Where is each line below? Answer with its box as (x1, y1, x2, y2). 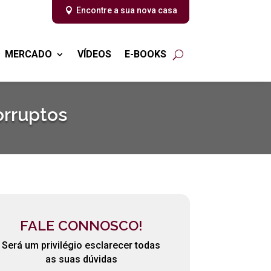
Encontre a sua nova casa (76, 5, 177, 15)
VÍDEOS (77, 48, 111, 60)
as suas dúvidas (45, 253, 117, 265)
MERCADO (4, 48, 52, 60)
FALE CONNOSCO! (19, 217, 143, 233)
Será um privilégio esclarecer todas (2, 240, 161, 251)
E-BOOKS (124, 48, 166, 60)
